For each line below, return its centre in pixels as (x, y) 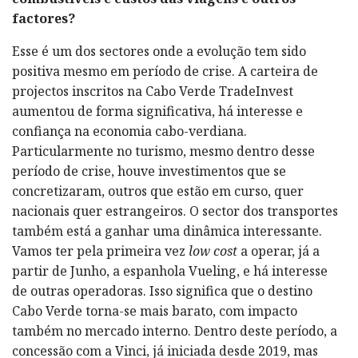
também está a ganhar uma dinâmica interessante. (167, 231)
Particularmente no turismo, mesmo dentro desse (163, 151)
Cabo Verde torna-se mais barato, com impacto (155, 310)
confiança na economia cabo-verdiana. (129, 131)
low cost (213, 251)
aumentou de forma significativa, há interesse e (157, 111)
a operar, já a (278, 251)
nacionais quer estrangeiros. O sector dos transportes (175, 211)
